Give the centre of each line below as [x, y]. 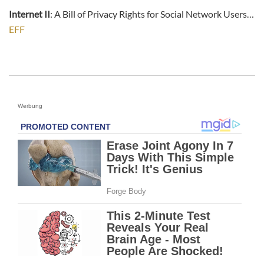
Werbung [30, 106]
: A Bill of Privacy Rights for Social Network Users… [152, 14]
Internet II [29, 14]
